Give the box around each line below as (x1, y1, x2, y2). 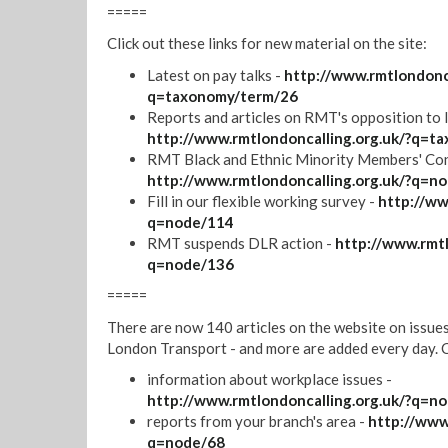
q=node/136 (147, 254, 234, 273)
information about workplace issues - (147, 370, 392, 388)
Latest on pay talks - (147, 65, 284, 84)
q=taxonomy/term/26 (147, 86, 298, 105)
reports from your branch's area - (147, 412, 368, 430)
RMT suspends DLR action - (147, 233, 335, 252)
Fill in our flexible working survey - (147, 191, 378, 210)
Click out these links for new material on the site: (107, 34, 427, 52)
